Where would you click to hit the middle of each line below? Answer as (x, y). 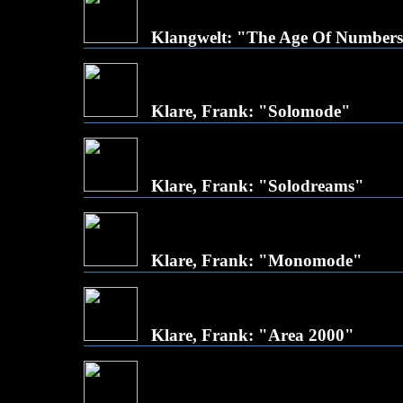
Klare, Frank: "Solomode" (251, 111)
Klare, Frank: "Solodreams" (258, 186)
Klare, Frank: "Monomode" (257, 260)
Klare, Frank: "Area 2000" (253, 335)
